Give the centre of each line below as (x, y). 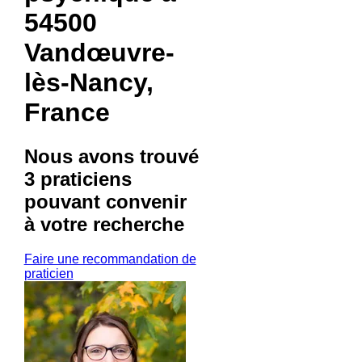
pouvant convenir (105, 201)
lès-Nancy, (88, 83)
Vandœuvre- (99, 53)
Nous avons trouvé (111, 156)
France (67, 113)
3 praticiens (78, 179)
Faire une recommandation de (110, 259)
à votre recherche (104, 224)
